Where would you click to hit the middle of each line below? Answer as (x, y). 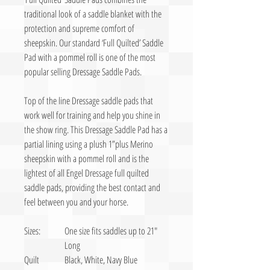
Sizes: (32, 231)
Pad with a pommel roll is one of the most (90, 57)
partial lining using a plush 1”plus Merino (89, 144)
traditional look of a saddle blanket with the (93, 14)
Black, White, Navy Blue (101, 259)
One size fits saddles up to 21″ (111, 231)
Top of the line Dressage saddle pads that (89, 100)
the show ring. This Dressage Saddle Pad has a (96, 129)
